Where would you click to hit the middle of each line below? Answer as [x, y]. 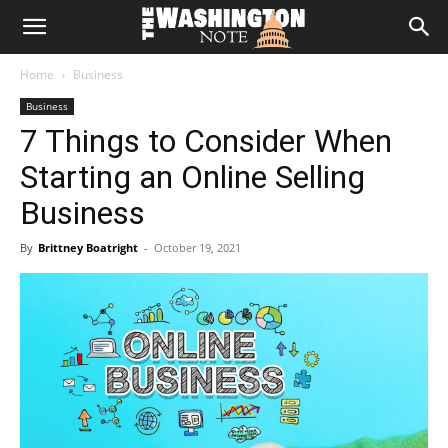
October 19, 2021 [197, 247]
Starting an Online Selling [192, 177]
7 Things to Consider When [206, 141]
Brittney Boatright [88, 247]
